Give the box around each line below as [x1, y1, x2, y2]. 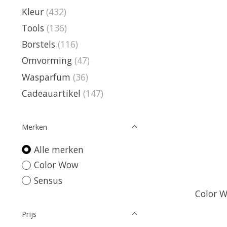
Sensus [33, 174, 62, 186]
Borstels [22, 38, 55, 50]
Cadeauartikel [22, 87, 81, 99]
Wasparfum [22, 70, 70, 83]
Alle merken [33, 143, 84, 156]
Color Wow [33, 159, 79, 171]
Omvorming [22, 54, 72, 67]
